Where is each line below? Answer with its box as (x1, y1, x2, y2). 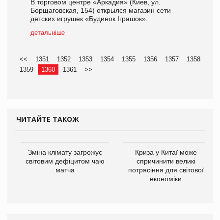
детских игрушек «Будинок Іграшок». (30, 15, 148, 23)
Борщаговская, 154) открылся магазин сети (30, 6, 171, 15)
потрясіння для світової (128, 166, 204, 174)
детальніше (30, 29, 65, 37)
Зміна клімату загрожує (28, 148, 102, 157)
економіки (150, 175, 182, 183)
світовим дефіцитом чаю (26, 157, 105, 165)
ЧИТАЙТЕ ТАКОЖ (16, 114, 79, 124)
